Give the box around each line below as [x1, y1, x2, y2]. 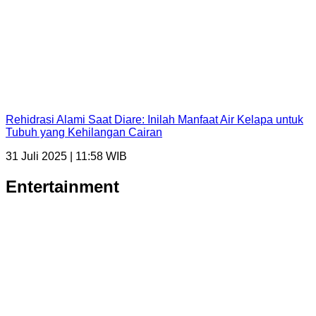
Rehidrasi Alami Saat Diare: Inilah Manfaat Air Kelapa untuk [6, 114, 303, 126]
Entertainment [6, 177, 119, 197]
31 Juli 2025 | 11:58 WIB [6, 150, 127, 163]
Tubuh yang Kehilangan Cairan [6, 126, 162, 139]
